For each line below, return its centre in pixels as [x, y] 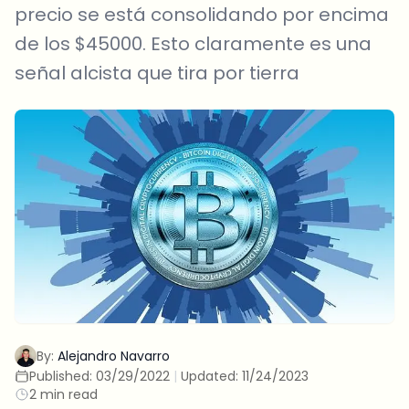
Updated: [211, 376]
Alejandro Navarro [114, 356]
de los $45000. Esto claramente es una [193, 44]
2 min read [63, 394]
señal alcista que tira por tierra [157, 73]
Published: [63, 376]
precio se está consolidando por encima [202, 15]
